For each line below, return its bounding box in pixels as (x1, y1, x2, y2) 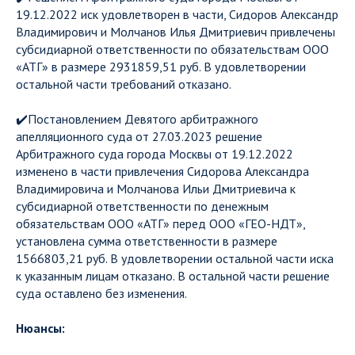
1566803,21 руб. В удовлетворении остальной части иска (16, 250, 334, 266)
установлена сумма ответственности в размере (16, 233, 277, 249)
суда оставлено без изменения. (16, 285, 187, 301)
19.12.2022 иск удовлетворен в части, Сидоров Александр (16, 6, 338, 22)
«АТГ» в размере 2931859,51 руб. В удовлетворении (16, 59, 306, 74)
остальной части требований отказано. (16, 76, 231, 92)
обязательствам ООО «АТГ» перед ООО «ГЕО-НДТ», (16, 216, 305, 231)
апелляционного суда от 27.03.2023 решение (16, 128, 262, 144)
